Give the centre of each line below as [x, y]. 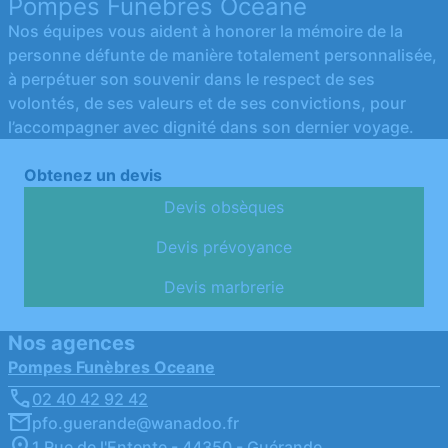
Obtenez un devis [93, 175]
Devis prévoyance [224, 247]
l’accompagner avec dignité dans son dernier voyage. [211, 127]
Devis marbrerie [224, 287]
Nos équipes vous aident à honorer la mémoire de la [205, 31]
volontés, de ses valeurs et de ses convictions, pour [207, 103]
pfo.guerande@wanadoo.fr [135, 423]
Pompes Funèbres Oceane [111, 367]
